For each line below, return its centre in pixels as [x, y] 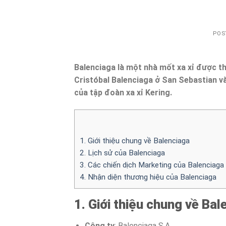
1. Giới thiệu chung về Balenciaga [135, 141]
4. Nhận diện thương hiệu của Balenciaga [148, 177]
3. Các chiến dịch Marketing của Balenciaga [152, 165]
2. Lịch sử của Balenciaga [122, 153]
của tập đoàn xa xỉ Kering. [123, 93]
